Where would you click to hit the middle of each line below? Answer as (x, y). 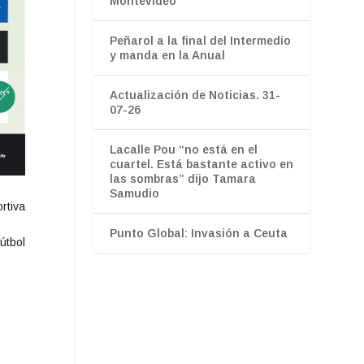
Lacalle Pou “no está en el (183, 149)
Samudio (134, 193)
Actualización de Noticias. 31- (195, 95)
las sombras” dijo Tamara (182, 178)
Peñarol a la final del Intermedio (200, 40)
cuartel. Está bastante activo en (201, 164)
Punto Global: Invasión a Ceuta (198, 233)
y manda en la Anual (167, 55)
